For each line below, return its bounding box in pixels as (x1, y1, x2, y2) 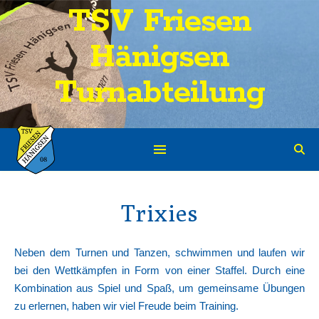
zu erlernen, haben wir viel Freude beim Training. (14, 300, 239, 312)
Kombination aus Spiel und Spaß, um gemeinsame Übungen (14, 282, 305, 294)
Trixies (120, 199, 199, 226)
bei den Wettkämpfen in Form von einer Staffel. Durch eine (14, 264, 305, 276)
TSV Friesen (68, 1, 251, 42)
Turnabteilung (54, 73, 265, 113)
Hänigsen (90, 37, 229, 78)
